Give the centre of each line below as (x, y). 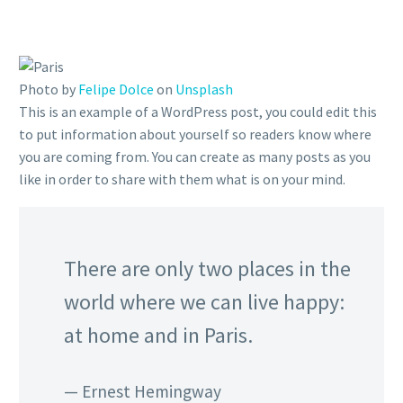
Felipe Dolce (116, 89)
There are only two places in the (207, 268)
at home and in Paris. (158, 335)
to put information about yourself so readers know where (195, 134)
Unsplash (204, 89)
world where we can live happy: (204, 301)
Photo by (49, 89)
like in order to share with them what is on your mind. (182, 179)
